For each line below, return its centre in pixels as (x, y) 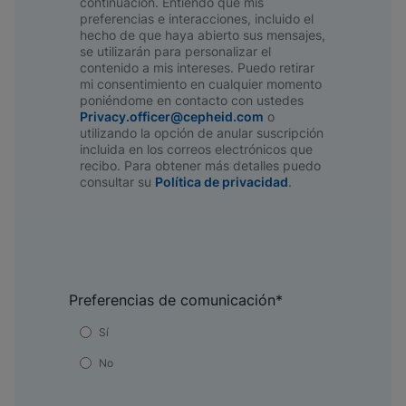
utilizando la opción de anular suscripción (202, 133)
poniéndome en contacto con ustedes (192, 100)
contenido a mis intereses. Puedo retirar (197, 68)
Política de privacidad (222, 182)
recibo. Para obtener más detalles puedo (200, 165)
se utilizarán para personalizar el (175, 51)
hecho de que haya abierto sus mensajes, (203, 35)
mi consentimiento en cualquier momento (201, 84)
